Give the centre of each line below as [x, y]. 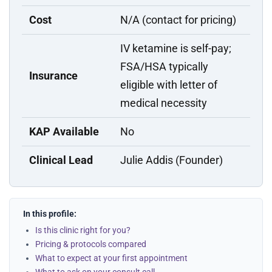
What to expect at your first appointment [111, 258]
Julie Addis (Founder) [172, 160]
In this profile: [50, 214]
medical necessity [164, 103]
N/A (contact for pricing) [178, 20]
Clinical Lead [61, 160]
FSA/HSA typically [164, 66]
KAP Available [64, 131]
